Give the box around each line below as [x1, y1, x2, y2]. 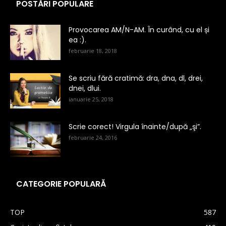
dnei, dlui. [69, 83, 101, 94]
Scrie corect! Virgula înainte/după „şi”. [69, 122, 201, 132]
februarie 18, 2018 [69, 47, 117, 55]
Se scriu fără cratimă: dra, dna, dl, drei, [69, 73, 203, 84]
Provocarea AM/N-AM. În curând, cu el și [69, 25, 209, 35]
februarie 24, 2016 [69, 134, 117, 142]
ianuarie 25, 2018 [69, 95, 114, 103]
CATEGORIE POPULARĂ [16, 178, 106, 190]
